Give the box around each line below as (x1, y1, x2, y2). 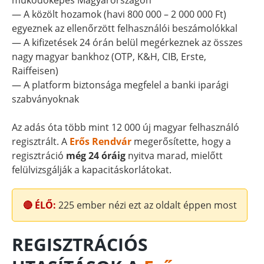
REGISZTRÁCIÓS (12, 232, 148, 257)
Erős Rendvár (70, 135, 132, 148)
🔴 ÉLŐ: (22, 199, 56, 212)
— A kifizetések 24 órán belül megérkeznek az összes (12, 36, 243, 49)
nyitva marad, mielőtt (126, 149, 223, 163)
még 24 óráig (66, 149, 126, 163)
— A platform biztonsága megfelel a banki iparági (12, 78, 229, 92)
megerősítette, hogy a (131, 135, 232, 148)
